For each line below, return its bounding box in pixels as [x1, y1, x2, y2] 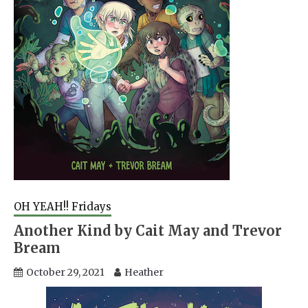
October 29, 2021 [26, 265, 104, 278]
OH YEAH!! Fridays [14, 199, 111, 213]
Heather [124, 265, 164, 278]
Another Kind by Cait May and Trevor [14, 221, 282, 239]
